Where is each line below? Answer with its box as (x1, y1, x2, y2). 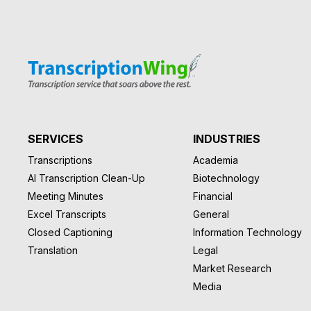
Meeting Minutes (28, 190, 103, 202)
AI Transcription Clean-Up (28, 171, 145, 184)
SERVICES (28, 131, 83, 146)
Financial (193, 190, 233, 202)
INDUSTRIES (193, 131, 261, 146)
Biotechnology (193, 171, 260, 184)
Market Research (193, 262, 272, 274)
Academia (193, 153, 239, 166)
